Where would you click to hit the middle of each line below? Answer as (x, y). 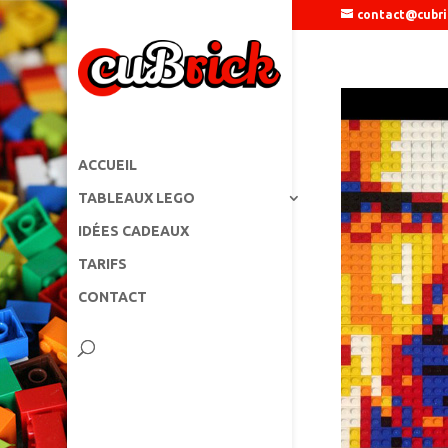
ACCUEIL (108, 165)
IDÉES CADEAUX (134, 231)
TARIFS (103, 264)
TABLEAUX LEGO (137, 198)
